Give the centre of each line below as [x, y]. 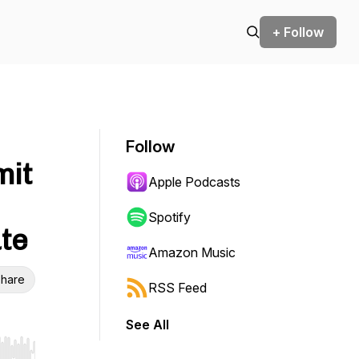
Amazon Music [192, 252]
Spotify [169, 217]
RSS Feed [177, 288]
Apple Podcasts [194, 182]
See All [147, 325]
